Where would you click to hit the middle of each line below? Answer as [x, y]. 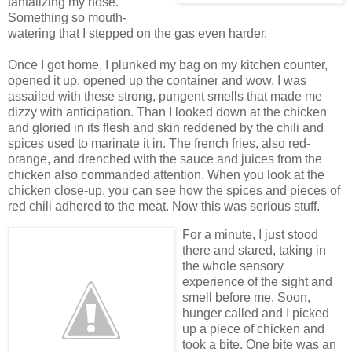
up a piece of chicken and [253, 329]
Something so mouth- [67, 18]
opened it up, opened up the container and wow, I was [157, 81]
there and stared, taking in [254, 251]
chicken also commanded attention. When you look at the [166, 175]
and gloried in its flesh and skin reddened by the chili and [166, 128]
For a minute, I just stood [250, 235]
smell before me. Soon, [246, 298]
